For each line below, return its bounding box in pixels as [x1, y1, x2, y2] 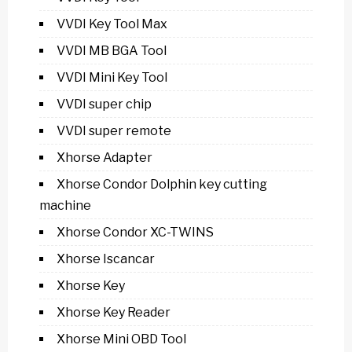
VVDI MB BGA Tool [57, 43, 167, 58]
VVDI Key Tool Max [57, 16, 167, 31]
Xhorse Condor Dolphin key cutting [57, 177, 267, 192]
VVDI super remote [57, 123, 171, 138]
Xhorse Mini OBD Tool [57, 332, 186, 346]
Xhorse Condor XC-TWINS [57, 225, 214, 240]
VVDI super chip [57, 97, 152, 112]
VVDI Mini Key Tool [57, 70, 167, 85]
